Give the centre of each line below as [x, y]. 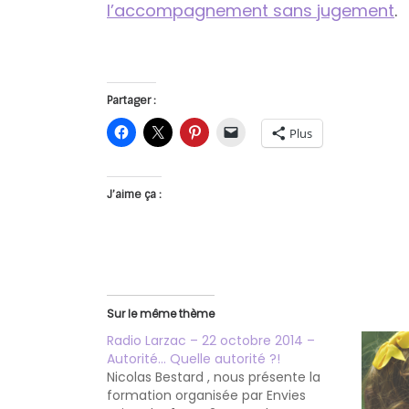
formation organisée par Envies [206, 396]
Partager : [131, 101]
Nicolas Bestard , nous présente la [214, 378]
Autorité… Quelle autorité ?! [194, 359]
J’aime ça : [134, 195]
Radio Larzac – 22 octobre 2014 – [211, 341]
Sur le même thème [161, 314]
